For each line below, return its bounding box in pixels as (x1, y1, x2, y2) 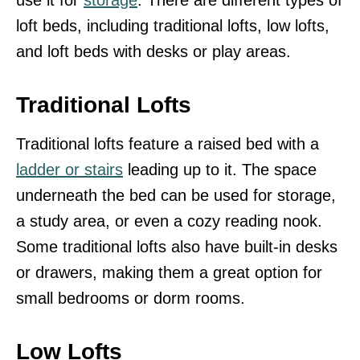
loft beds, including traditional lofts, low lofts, (16, 16, 329, 35)
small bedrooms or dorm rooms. (16, 288, 245, 307)
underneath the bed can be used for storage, (16, 186, 336, 204)
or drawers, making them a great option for (16, 263, 322, 281)
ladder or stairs (16, 160, 123, 178)
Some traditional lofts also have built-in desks (16, 237, 337, 256)
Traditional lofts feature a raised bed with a (16, 134, 319, 153)
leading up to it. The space (123, 160, 317, 178)
